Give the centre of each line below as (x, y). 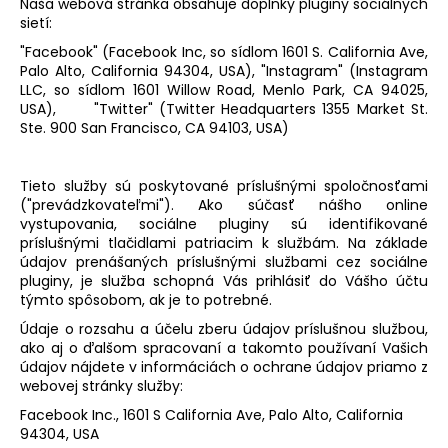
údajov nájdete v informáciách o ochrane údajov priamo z (224, 366)
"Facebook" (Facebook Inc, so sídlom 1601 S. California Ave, (224, 51)
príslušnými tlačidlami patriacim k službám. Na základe (224, 242)
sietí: (36, 22)
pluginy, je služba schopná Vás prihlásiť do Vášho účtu (224, 280)
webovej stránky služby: (101, 385)
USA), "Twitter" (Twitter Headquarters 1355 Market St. (224, 108)
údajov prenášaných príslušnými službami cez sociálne (224, 261)
